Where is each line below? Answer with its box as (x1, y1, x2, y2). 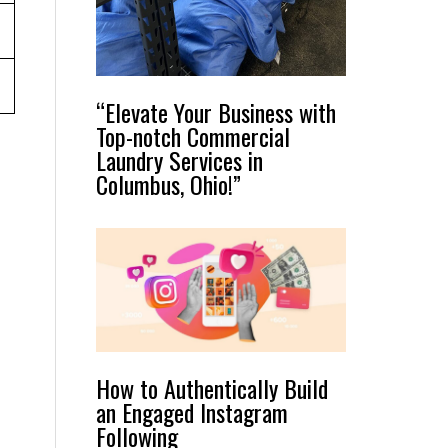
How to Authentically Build (96, 369, 328, 406)
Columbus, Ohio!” (96, 166, 241, 203)
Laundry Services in (96, 142, 263, 179)
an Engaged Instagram (96, 393, 288, 430)
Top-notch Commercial (96, 118, 290, 155)
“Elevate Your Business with (96, 94, 336, 131)
